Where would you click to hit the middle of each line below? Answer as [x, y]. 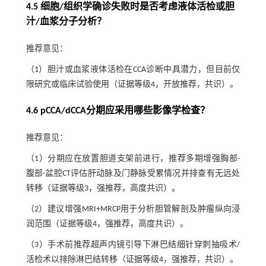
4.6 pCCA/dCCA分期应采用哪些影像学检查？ [118, 111]
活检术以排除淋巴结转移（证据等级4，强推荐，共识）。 [132, 259]
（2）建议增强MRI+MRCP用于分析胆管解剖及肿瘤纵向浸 [133, 209]
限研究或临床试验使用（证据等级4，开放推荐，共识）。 [132, 84]
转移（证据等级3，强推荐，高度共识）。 [103, 188]
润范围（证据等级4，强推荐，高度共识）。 [107, 224]
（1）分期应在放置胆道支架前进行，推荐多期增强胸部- [133, 159]
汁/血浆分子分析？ [66, 22]
